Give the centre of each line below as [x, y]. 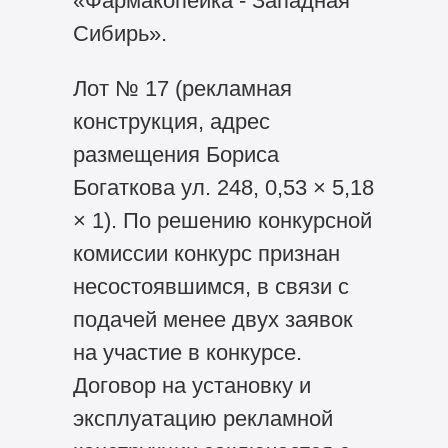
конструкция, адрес [171, 122]
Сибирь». [119, 34]
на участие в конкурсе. [187, 353]
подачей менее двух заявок [212, 320]
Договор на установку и [191, 386]
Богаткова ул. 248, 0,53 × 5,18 [223, 188]
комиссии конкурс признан [206, 254]
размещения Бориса [175, 155]
